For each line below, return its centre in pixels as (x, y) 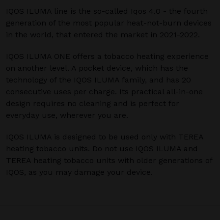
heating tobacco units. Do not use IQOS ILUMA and (102, 149)
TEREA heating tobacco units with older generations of (109, 160)
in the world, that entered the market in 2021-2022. (103, 35)
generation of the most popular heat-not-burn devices (109, 23)
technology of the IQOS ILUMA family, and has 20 (98, 80)
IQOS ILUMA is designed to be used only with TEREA (105, 137)
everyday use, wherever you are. (67, 115)
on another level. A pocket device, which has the (97, 68)
